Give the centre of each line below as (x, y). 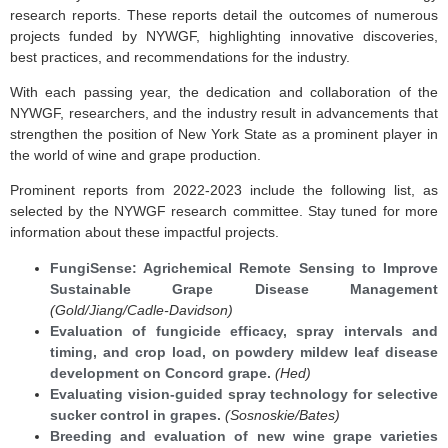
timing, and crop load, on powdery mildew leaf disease (244, 351)
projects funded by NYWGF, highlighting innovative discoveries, (224, 35)
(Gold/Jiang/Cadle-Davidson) (141, 309)
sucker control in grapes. (135, 414)
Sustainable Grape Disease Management (244, 288)
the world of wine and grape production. (137, 154)
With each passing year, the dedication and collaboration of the (224, 91)
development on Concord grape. (160, 372)
